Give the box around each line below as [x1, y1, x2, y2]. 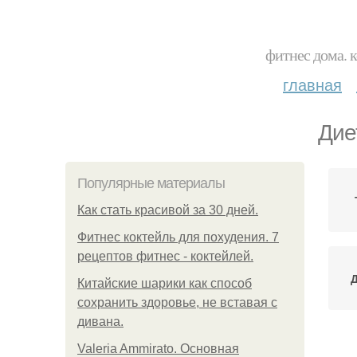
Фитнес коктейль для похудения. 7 [77, 230, 279, 244]
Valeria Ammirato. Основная [77, 342, 239, 355]
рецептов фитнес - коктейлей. [77, 249, 253, 263]
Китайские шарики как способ [77, 277, 252, 290]
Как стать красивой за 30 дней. [77, 203, 258, 217]
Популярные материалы [77, 175, 225, 191]
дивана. [77, 315, 124, 328]
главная [283, 73, 342, 96]
